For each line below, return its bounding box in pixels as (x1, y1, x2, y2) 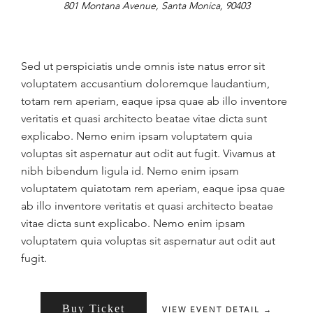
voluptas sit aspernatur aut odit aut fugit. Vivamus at (21, 147, 275, 161)
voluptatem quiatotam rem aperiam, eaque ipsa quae (21, 182, 285, 196)
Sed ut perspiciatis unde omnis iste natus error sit (21, 59, 265, 73)
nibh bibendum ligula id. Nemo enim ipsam (21, 164, 239, 178)
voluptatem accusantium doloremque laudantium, (21, 77, 270, 91)
